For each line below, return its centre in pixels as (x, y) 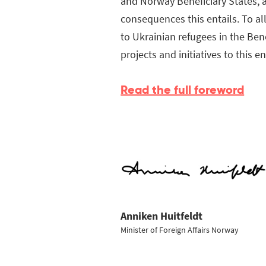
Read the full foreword (183, 90)
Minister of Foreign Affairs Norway (180, 229)
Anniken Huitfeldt (162, 216)
